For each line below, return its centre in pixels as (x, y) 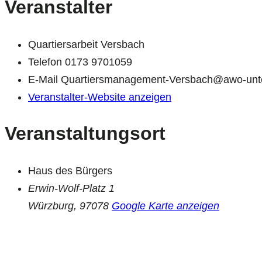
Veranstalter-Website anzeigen (100, 97)
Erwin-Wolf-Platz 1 (71, 188)
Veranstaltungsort (85, 134)
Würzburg (51, 206)
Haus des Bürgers (70, 170)
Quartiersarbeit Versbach (86, 44)
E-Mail (44, 79)
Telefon (46, 62)
